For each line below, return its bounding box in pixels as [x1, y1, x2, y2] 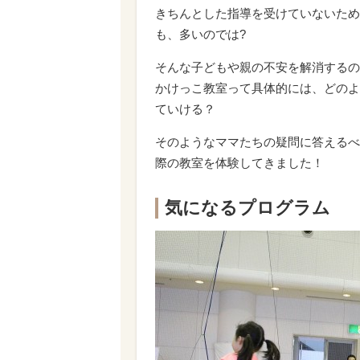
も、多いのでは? [155, 27, 246, 41]
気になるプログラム [165, 197, 330, 218]
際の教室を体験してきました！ [155, 155, 324, 170]
